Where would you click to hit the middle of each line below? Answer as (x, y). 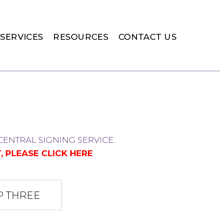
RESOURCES (81, 37)
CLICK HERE (67, 153)
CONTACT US (148, 37)
